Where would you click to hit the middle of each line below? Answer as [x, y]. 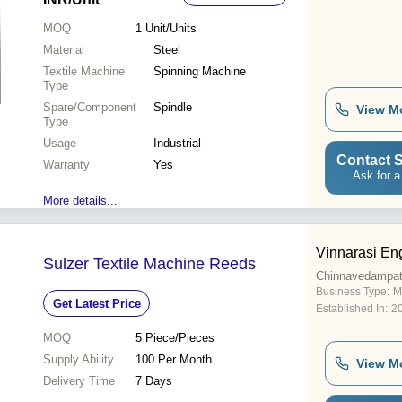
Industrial [177, 144]
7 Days [153, 381]
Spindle [173, 108]
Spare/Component [90, 108]
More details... [80, 201]
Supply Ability [79, 360]
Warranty [66, 165]
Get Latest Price [96, 303]
